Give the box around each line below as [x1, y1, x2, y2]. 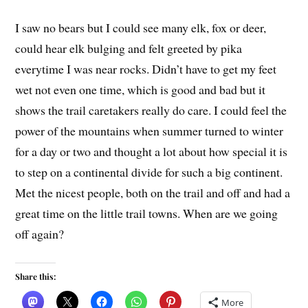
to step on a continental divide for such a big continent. [15, 163, 283, 180]
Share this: [15, 270, 56, 282]
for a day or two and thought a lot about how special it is [15, 142, 288, 159]
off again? [15, 225, 65, 242]
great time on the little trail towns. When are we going [15, 204, 278, 221]
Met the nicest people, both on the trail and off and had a [15, 184, 291, 201]
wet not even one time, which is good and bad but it [15, 80, 266, 98]
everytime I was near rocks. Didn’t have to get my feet [15, 60, 277, 77]
